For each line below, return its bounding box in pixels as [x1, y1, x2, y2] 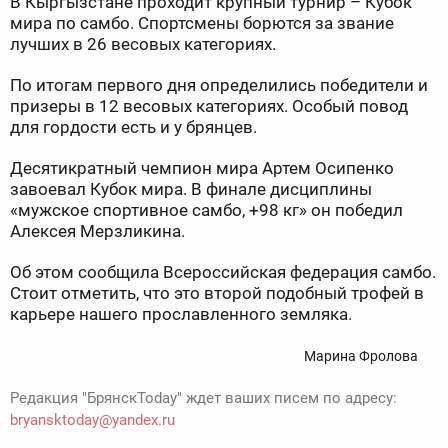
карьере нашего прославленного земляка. [10, 304, 352, 325]
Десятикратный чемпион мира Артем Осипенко [10, 158, 394, 179]
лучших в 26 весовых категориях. [10, 34, 276, 55]
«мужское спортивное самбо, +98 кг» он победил [10, 200, 403, 221]
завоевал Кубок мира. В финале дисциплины [10, 179, 372, 200]
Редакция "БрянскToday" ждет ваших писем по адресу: [10, 389, 397, 408]
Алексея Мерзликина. [10, 221, 185, 242]
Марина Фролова [304, 348, 418, 365]
